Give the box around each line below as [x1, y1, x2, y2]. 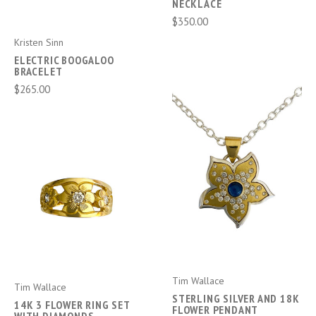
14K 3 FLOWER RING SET [14, 298, 130, 312]
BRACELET [14, 63, 63, 78]
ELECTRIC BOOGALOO [14, 52, 114, 67]
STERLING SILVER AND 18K [172, 291, 300, 306]
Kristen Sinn [14, 35, 63, 49]
